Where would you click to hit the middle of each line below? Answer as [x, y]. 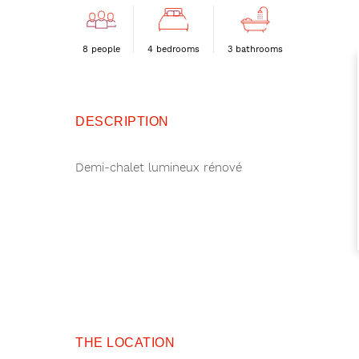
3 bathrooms [256, 50]
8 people [101, 50]
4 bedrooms [174, 50]
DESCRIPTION [122, 121]
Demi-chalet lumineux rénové [159, 167]
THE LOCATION [125, 342]
